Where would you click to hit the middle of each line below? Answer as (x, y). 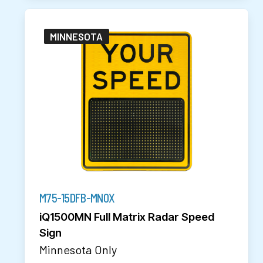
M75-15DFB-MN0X (77, 198)
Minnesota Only (78, 249)
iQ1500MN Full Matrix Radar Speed (127, 216)
